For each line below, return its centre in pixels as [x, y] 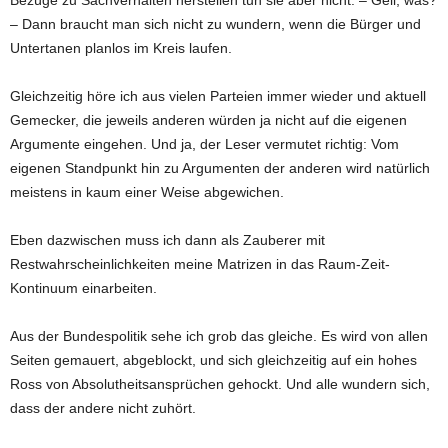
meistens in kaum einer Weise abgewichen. [147, 191]
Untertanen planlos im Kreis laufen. [121, 47]
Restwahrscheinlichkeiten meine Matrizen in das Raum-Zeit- [200, 263]
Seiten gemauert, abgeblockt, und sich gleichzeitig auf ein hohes [213, 359]
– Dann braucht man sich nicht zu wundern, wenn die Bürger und [215, 23]
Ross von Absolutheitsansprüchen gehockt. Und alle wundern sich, [220, 383]
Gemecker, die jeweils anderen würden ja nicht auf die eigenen [208, 119]
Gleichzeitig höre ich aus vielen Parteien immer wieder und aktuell [218, 95]
